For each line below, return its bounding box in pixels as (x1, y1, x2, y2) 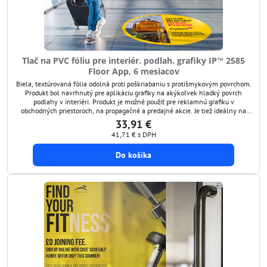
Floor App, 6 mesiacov (88, 66, 179, 77)
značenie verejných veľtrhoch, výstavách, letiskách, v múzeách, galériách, (21, 114, 246, 124)
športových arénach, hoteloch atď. (82, 123, 185, 133)
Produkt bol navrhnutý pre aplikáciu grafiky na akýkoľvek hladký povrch (25, 88, 242, 97)
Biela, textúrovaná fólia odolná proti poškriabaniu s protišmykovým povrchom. (15, 79, 252, 88)
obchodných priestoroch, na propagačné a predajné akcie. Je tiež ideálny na (21, 105, 246, 115)
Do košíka (115, 150, 151, 160)
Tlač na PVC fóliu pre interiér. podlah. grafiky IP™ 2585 (22, 55, 245, 66)
